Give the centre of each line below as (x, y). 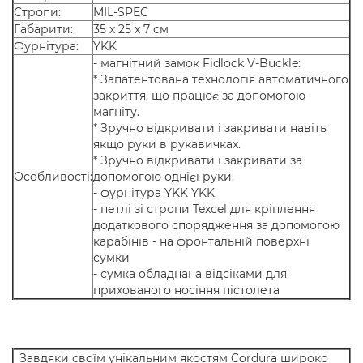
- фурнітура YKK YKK (156, 193)
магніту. (118, 112)
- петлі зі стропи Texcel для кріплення (204, 209)
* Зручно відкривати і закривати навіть (210, 128)
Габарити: (43, 29)
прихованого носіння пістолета (188, 290)
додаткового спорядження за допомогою (216, 225)
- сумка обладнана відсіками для (190, 274)
